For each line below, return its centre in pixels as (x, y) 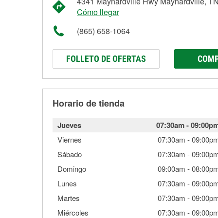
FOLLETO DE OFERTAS (106, 59)
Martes (69, 198)
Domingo (72, 169)
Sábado (70, 154)
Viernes (70, 139)
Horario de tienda (89, 103)
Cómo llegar (98, 12)
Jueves (69, 125)
